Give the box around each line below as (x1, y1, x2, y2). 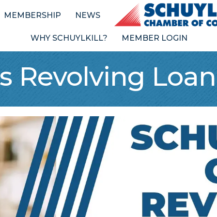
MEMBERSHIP (3, 10, 61, 20)
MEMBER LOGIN (121, 33, 187, 43)
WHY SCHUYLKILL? (30, 33, 108, 43)
